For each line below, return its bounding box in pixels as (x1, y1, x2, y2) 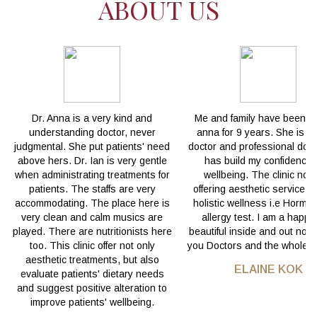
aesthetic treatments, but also (25, 253, 159, 265)
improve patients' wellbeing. (30, 296, 154, 308)
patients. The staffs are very (28, 183, 156, 195)
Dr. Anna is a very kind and (32, 112, 153, 124)
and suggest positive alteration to (17, 282, 168, 294)
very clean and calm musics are (21, 211, 163, 223)
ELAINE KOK (234, 263, 303, 275)
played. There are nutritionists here (12, 225, 172, 237)
